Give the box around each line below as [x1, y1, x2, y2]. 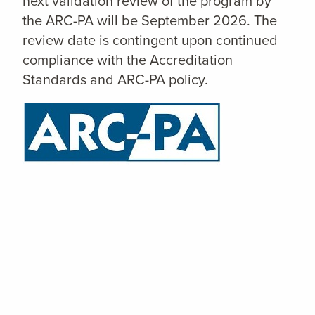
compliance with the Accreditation [22, 49, 233, 70]
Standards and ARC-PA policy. [22, 68, 208, 89]
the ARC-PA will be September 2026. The [22, 9, 277, 30]
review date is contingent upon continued [22, 29, 278, 50]
